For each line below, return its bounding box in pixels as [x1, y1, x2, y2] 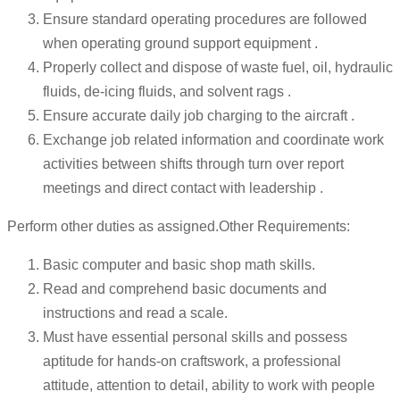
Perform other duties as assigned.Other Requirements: [7, 219, 350, 235]
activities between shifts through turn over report [43, 156, 344, 172]
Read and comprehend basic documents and [43, 281, 327, 297]
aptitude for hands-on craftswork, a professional [43, 354, 341, 370]
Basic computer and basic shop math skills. [43, 257, 315, 273]
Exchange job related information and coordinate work [43, 132, 384, 148]
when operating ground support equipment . [43, 36, 318, 52]
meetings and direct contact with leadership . [43, 180, 323, 196]
